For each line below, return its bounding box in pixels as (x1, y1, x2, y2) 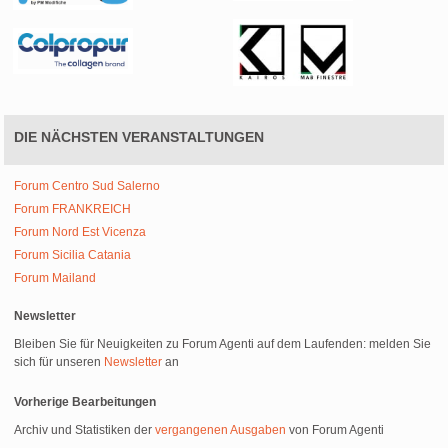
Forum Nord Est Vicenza (14, 224, 147, 239)
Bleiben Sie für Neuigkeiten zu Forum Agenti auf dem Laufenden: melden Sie (14, 336, 432, 351)
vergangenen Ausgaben (155, 422, 287, 437)
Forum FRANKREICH (14, 201, 132, 216)
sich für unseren (14, 354, 105, 369)
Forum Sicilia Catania (14, 247, 132, 262)
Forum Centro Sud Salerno (14, 178, 161, 193)
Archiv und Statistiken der (14, 422, 156, 437)
